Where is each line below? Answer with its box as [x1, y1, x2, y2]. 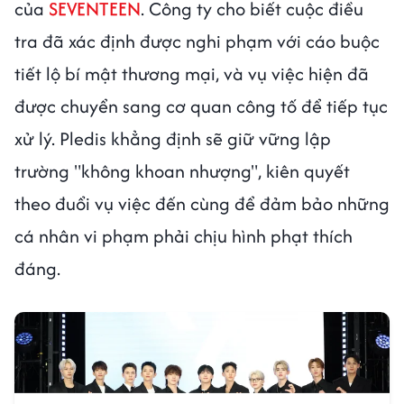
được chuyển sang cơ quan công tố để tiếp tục [14, 93, 388, 120]
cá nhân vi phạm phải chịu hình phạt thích [14, 223, 353, 250]
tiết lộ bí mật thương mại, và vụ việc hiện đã [14, 60, 369, 87]
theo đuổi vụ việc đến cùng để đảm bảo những [14, 190, 390, 217]
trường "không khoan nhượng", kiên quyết [14, 158, 350, 185]
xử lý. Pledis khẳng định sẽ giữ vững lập [14, 125, 331, 152]
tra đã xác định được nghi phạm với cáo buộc [14, 28, 380, 55]
